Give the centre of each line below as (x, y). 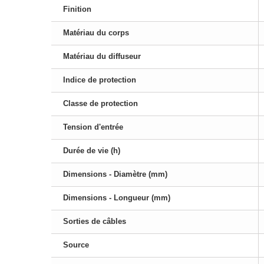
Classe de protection (100, 104)
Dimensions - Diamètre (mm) (115, 174)
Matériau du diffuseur (102, 57)
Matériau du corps (96, 33)
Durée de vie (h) (92, 151)
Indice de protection (100, 80)
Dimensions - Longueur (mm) (117, 198)
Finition (77, 9)
